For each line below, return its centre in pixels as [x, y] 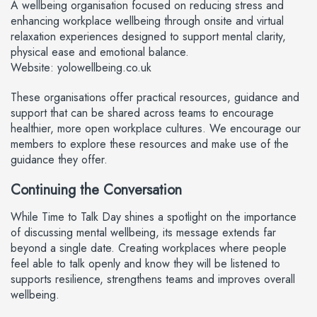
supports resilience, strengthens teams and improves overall [153, 279]
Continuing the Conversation [96, 190]
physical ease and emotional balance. [100, 52]
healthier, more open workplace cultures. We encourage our [156, 128]
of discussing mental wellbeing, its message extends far [143, 232]
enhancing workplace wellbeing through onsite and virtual [147, 21]
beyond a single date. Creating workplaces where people [149, 248]
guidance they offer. [59, 160]
